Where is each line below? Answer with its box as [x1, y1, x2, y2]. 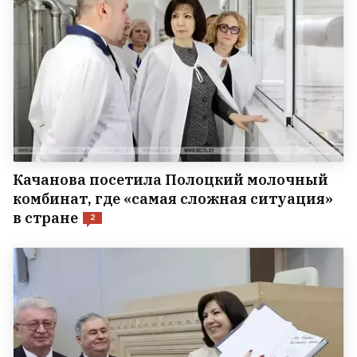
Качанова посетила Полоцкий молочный [13, 170, 328, 189]
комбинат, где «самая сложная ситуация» [13, 189, 333, 208]
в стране [13, 208, 78, 227]
